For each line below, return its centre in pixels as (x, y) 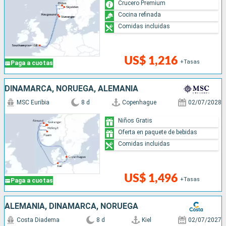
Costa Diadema (38, 220)
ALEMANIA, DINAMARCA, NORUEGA (71, 206)
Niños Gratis (135, 120)
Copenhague (139, 103)
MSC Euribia (33, 103)
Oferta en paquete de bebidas (158, 132)
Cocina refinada (140, 14)
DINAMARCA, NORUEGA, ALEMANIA (71, 89)
